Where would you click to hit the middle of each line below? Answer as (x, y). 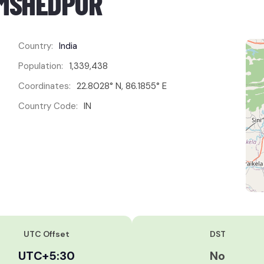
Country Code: (48, 106)
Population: (40, 66)
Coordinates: (44, 86)
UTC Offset (47, 234)
